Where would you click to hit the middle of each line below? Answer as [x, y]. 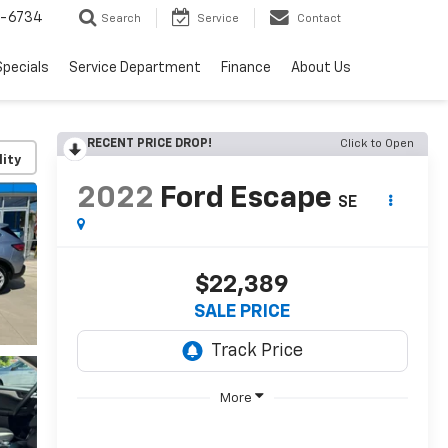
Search [121, 19]
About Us [321, 68]
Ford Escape [245, 199]
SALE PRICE [242, 312]
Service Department [135, 68]
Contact [319, 19]
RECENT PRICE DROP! [149, 144]
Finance [246, 68]
